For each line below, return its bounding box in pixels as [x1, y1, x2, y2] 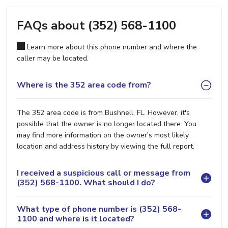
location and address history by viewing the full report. [17, 141, 194, 151]
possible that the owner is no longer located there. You [17, 119, 196, 129]
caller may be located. [17, 53, 89, 63]
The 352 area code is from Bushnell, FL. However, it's [17, 107, 190, 118]
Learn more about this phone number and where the [25, 42, 197, 52]
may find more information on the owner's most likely [17, 130, 189, 140]
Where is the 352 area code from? [17, 79, 151, 91]
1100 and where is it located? [17, 213, 134, 224]
